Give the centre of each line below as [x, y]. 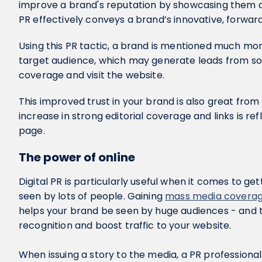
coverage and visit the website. [92, 75]
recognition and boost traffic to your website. [125, 225]
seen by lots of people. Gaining [92, 196]
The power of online [77, 157]
